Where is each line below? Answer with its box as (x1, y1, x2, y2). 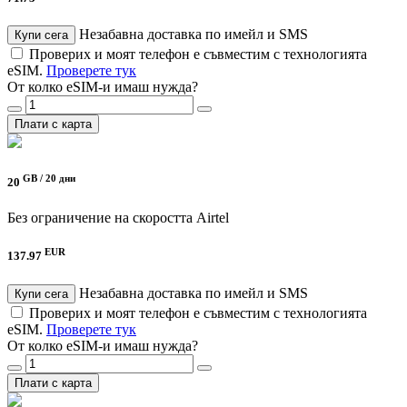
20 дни (45, 172, 75, 184)
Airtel (196, 210, 229, 226)
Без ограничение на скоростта (7, 210, 193, 226)
